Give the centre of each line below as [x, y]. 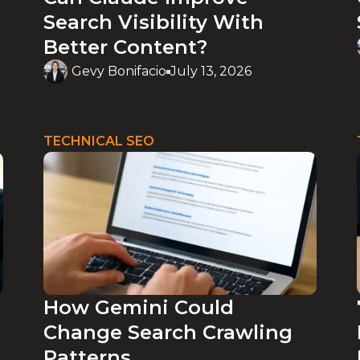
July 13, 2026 [211, 72]
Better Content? [125, 47]
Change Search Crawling [168, 332]
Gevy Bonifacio [119, 72]
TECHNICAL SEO [99, 141]
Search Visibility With [153, 22]
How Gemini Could [139, 307]
